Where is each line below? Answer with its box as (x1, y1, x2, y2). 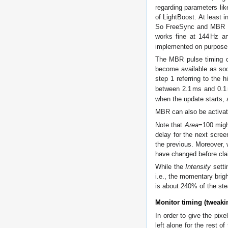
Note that (155, 121, 185, 129)
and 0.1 (202, 85, 226, 93)
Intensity (185, 163, 211, 171)
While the (155, 163, 186, 171)
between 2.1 (155, 85, 191, 93)
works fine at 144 (155, 32, 210, 40)
